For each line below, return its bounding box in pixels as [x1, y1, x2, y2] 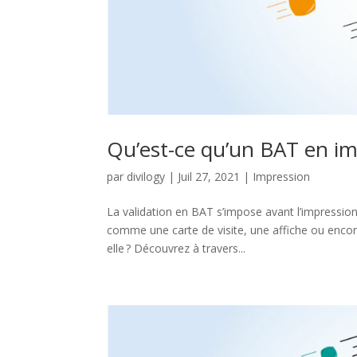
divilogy [127, 169, 166, 185]
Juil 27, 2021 [178, 169, 241, 185]
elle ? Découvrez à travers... [107, 241, 246, 257]
